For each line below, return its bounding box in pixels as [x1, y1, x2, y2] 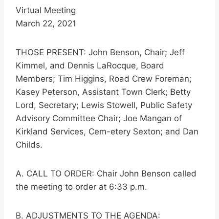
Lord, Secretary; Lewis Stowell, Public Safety [16, 100, 192, 110]
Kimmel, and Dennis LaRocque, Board [16, 61, 164, 71]
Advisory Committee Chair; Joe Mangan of [16, 113, 182, 124]
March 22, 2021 [16, 19, 76, 29]
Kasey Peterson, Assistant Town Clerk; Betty [16, 87, 191, 97]
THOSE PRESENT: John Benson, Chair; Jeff [16, 47, 185, 58]
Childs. [16, 140, 43, 150]
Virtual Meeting [16, 5, 76, 16]
